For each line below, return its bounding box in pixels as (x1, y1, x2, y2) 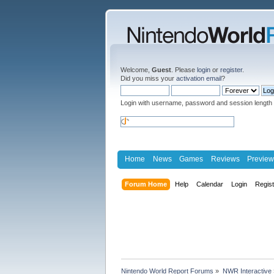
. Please (171, 66, 197, 73)
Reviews (210, 154, 240, 163)
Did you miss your (120, 75, 176, 82)
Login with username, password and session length (120, 99, 272, 106)
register (220, 66, 242, 73)
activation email (176, 75, 221, 82)
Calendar (196, 180, 224, 188)
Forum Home (125, 180, 168, 188)
